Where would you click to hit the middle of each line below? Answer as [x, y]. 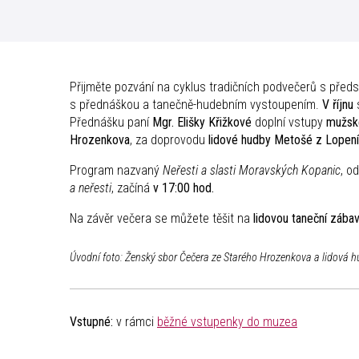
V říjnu [338, 105]
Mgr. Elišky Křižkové [200, 123]
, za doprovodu [169, 140]
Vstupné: [91, 322]
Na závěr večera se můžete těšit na [161, 219]
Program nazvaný [116, 171]
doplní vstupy [289, 123]
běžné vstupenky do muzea [227, 322]
